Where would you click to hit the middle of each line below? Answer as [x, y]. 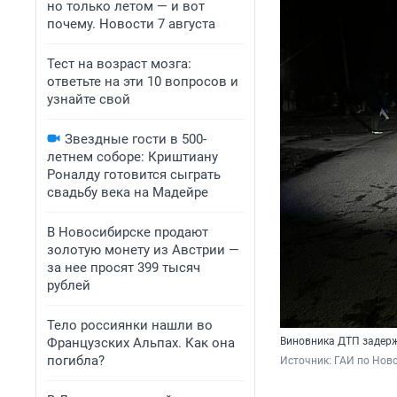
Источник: [307, 361]
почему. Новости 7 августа [131, 24]
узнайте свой [89, 99]
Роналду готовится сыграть [134, 175]
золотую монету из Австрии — [143, 250]
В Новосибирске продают [128, 232]
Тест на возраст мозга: [119, 64]
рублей [69, 285]
